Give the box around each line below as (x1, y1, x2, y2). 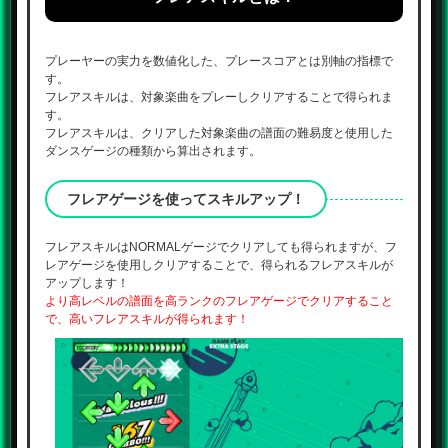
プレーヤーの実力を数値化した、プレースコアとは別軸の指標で (45, 53, 393, 68)
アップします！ (45, 275, 129, 290)
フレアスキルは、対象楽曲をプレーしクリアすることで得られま (45, 89, 393, 104)
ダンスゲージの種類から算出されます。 (45, 143, 261, 158)
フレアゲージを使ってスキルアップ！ (67, 190, 305, 207)
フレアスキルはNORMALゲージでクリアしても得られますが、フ (45, 239, 397, 254)
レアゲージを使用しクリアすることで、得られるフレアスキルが (45, 257, 393, 272)
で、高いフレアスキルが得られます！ (45, 311, 249, 326)
